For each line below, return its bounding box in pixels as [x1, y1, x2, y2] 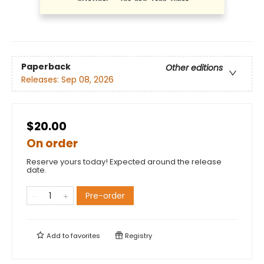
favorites [71, 230, 100, 240]
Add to [45, 230, 71, 240]
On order [27, 135, 78, 151]
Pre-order [85, 189, 125, 202]
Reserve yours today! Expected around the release [27, 156, 222, 167]
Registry [123, 230, 152, 240]
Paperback [21, 61, 71, 73]
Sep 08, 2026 [61, 74, 114, 86]
